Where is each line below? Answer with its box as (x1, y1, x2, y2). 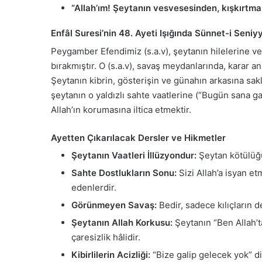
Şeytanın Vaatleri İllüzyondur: (71, 150, 196, 161)
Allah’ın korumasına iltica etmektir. (51, 104, 191, 115)
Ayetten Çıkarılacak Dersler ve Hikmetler (51, 132, 226, 143)
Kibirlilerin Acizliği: (71, 249, 150, 261)
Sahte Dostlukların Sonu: (71, 167, 177, 179)
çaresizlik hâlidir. (71, 232, 140, 243)
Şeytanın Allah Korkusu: (71, 217, 173, 229)
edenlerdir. (71, 182, 116, 194)
